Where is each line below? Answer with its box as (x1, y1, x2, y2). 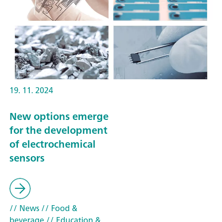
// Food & (39, 201, 77, 216)
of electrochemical (9, 135, 96, 153)
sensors (9, 149, 45, 166)
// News (9, 201, 39, 216)
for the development (9, 121, 108, 139)
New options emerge (9, 107, 109, 125)
